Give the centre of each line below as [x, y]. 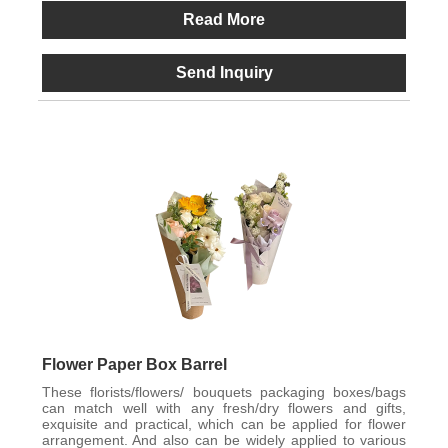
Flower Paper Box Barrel [134, 365]
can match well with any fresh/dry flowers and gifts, [224, 408]
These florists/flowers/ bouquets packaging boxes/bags [224, 392]
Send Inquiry [224, 72]
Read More [224, 19]
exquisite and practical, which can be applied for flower [224, 424]
